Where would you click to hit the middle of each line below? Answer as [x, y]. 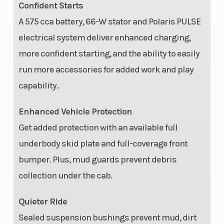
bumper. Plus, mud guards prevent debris [97, 159]
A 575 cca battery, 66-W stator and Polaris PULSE [109, 21]
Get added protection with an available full [98, 127]
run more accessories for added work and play [106, 69]
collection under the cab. [65, 175]
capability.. [39, 85]
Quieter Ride [42, 201]
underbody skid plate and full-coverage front [103, 143]
